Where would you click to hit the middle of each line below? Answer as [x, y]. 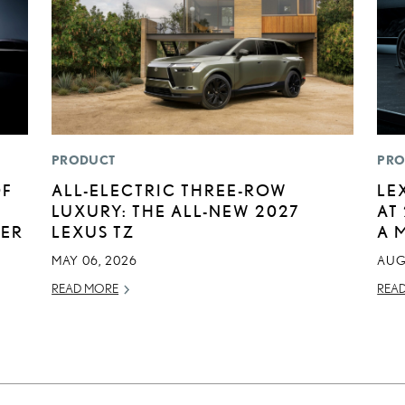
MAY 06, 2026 [95, 261]
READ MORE [85, 289]
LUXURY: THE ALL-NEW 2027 [176, 211]
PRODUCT [84, 160]
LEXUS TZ [94, 232]
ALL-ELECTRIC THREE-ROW [170, 190]
